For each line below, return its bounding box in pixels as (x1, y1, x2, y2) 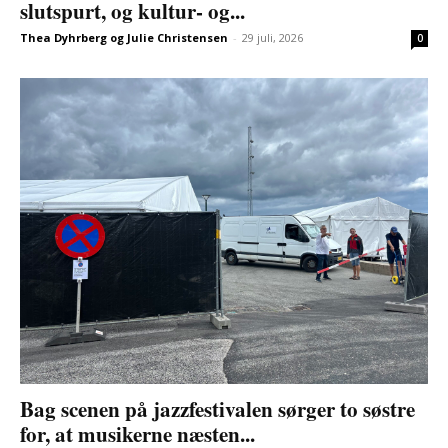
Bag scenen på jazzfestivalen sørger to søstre (20, 394, 415, 425)
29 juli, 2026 (242, 30, 303, 46)
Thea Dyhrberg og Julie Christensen (20, 30, 228, 46)
